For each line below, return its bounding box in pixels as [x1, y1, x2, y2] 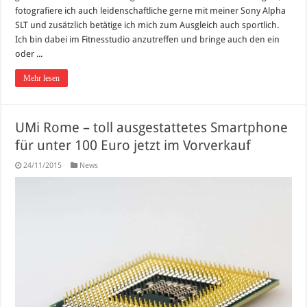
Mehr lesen [23, 73, 60, 83]
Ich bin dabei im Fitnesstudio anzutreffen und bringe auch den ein [15, 34, 280, 45]
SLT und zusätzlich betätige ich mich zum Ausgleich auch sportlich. [15, 19, 280, 30]
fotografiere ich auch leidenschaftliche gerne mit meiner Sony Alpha [15, 5, 286, 16]
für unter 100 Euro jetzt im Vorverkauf [15, 136, 251, 153]
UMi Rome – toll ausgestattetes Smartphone [15, 119, 288, 136]
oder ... [15, 48, 43, 59]
